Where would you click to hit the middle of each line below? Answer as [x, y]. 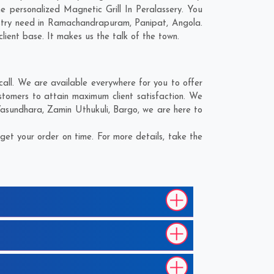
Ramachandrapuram [88, 24]
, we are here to [170, 110]
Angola [187, 24]
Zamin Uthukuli [78, 110]
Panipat [151, 24]
